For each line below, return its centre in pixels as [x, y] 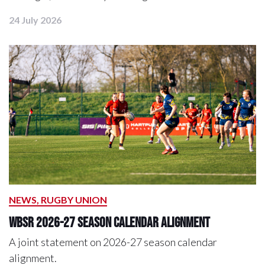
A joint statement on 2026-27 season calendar [113, 242]
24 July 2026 [35, 20]
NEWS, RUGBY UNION [58, 200]
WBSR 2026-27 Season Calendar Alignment [109, 222]
